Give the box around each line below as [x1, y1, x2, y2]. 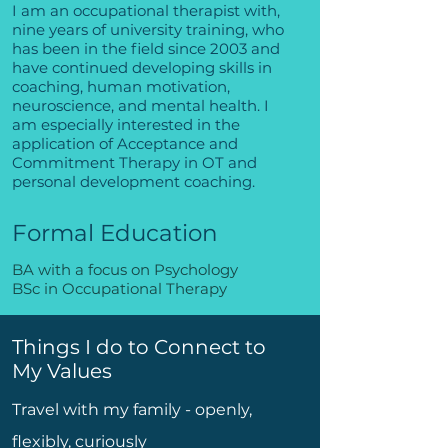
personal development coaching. [12, 172, 255, 191]
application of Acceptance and [12, 134, 238, 153]
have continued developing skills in [12, 58, 272, 77]
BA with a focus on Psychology [12, 260, 238, 279]
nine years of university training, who [12, 20, 284, 39]
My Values [12, 359, 112, 383]
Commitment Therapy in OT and [12, 153, 257, 172]
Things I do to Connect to [12, 335, 266, 359]
